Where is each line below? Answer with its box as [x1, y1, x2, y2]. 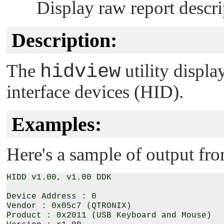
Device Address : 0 [6, 191, 96, 201]
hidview [40, 60, 120, 83]
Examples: [11, 112, 101, 135]
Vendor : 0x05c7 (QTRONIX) [6, 201, 131, 210]
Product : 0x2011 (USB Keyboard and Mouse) [6, 210, 211, 220]
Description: [11, 29, 117, 52]
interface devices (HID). [6, 81, 183, 102]
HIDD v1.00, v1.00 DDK [6, 172, 111, 182]
